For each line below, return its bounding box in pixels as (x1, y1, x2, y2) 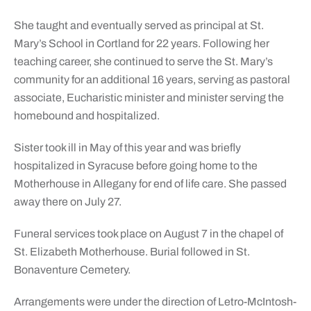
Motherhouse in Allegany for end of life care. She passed (13, 178, 287, 190)
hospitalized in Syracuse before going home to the (13, 160, 258, 172)
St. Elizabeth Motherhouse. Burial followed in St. (13, 246, 250, 258)
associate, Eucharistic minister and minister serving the (13, 92, 284, 104)
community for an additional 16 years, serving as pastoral (13, 74, 290, 86)
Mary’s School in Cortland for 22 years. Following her (13, 37, 269, 50)
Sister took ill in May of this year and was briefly (13, 142, 241, 154)
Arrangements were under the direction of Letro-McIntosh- (13, 296, 296, 308)
